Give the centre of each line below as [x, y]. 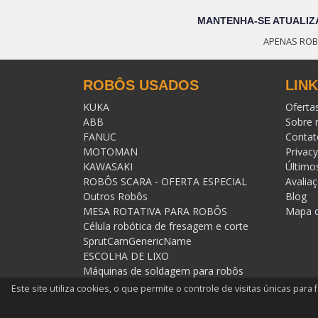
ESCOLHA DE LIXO [126, 256]
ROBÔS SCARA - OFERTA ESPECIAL [165, 182]
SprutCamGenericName [137, 241]
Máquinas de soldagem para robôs [163, 271]
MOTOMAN [110, 152]
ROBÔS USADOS [141, 86]
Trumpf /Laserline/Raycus [142, 286]
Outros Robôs [115, 197]
